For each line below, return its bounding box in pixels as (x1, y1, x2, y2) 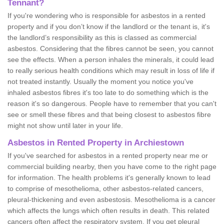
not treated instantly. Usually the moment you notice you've (7, 77, 193, 85)
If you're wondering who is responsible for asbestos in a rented (7, 11, 205, 19)
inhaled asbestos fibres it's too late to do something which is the (7, 88, 208, 96)
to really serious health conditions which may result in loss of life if (7, 66, 214, 74)
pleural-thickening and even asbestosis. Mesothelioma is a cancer (7, 195, 215, 203)
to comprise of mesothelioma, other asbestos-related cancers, (7, 184, 203, 192)
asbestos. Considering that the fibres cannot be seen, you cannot (7, 44, 213, 52)
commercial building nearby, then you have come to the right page (7, 162, 216, 170)
